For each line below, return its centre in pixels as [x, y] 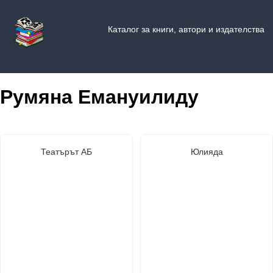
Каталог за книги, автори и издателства [186, 29]
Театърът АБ [66, 151]
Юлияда [207, 151]
